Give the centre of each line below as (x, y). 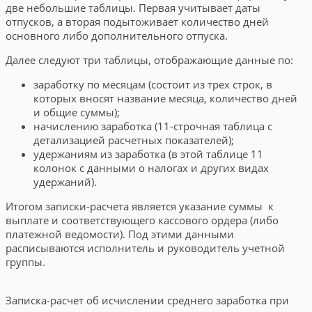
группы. (25, 262)
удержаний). (65, 181)
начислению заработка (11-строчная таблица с (153, 126)
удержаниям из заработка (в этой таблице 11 (148, 154)
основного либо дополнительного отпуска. (117, 35)
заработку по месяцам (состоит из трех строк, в (153, 84)
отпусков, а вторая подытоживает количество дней (137, 21)
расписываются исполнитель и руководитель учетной (145, 248)
